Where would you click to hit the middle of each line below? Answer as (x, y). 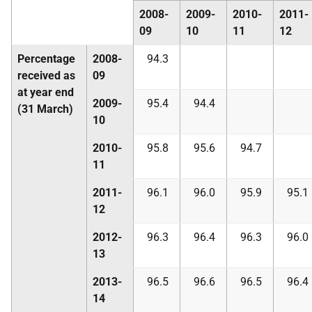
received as (46, 75)
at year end (46, 92)
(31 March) (45, 109)
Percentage (46, 58)
